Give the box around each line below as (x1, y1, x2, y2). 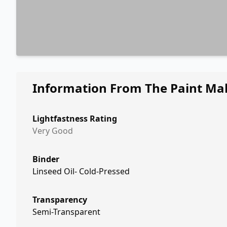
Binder (32, 154, 59, 165)
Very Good (32, 125, 73, 136)
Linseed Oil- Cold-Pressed (32, 166, 130, 177)
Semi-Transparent (32, 206, 100, 217)
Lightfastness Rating (32, 113, 117, 124)
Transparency (32, 194, 87, 205)
